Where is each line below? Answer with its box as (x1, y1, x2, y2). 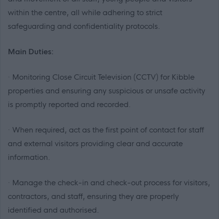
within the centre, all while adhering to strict (8, 8, 162, 18)
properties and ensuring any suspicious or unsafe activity (8, 86, 205, 96)
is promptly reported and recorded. (8, 100, 131, 109)
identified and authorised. (8, 205, 99, 215)
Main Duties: (8, 47, 54, 57)
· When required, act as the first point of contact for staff (8, 125, 204, 135)
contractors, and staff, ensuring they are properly (8, 192, 179, 201)
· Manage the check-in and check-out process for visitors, (8, 178, 210, 188)
